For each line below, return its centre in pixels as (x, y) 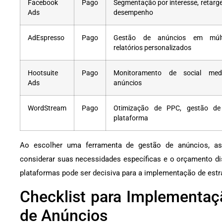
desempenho (133, 13)
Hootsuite (43, 73)
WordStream (47, 108)
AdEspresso (46, 38)
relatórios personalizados (152, 48)
